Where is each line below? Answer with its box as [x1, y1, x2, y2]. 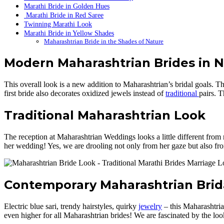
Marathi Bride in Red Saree [24, 11, 103, 19]
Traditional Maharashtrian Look [4, 108, 205, 123]
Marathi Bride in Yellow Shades [24, 29, 114, 37]
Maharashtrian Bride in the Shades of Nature [44, 37, 163, 45]
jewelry [138, 201, 162, 210]
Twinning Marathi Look [24, 20, 92, 28]
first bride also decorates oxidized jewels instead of [4, 89, 165, 98]
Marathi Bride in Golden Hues [24, 2, 109, 10]
